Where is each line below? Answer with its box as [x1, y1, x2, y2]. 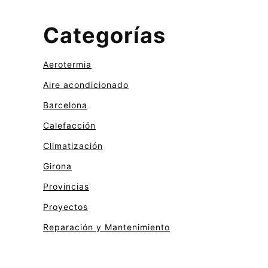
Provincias [43, 181, 89, 192]
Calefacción [43, 120, 96, 131]
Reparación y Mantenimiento [43, 222, 170, 233]
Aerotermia [43, 59, 92, 70]
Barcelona [43, 100, 87, 111]
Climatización [43, 141, 103, 151]
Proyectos [43, 202, 88, 212]
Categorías [43, 22, 166, 49]
